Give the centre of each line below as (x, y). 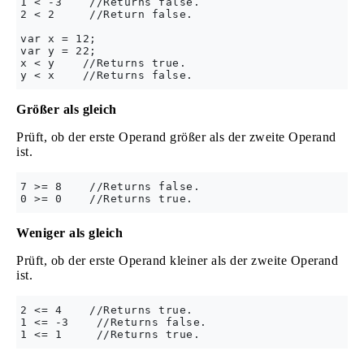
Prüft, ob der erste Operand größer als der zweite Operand (176, 137)
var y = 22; (58, 51)
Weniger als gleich (69, 233)
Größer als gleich (67, 110)
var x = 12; (58, 39)
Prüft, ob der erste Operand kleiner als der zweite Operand (177, 261)
